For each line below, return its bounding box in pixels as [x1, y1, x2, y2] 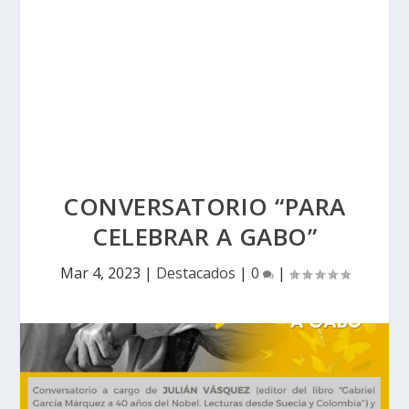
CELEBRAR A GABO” [92, 220, 317, 253]
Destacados [155, 263, 236, 283]
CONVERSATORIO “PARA [63, 190, 346, 223]
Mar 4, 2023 [59, 263, 141, 283]
